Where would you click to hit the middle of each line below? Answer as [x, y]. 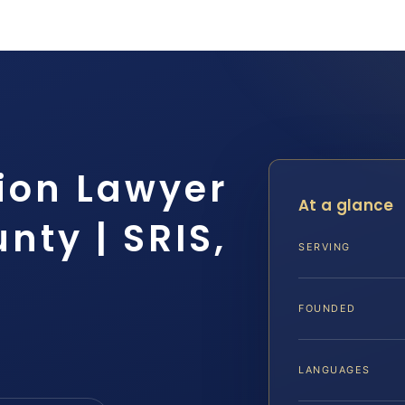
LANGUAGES [334, 370]
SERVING [325, 247]
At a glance [346, 205]
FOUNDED [327, 309]
